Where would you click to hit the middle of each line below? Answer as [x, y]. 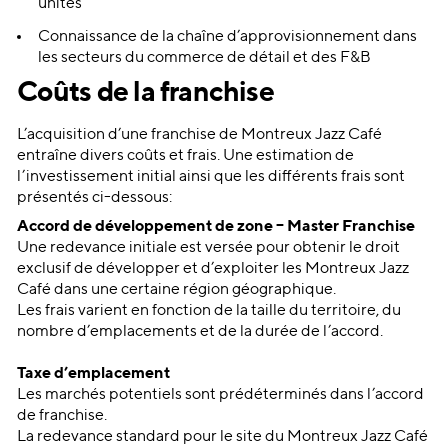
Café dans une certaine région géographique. [176, 289]
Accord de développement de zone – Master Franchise [217, 226]
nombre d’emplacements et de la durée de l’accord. [199, 331]
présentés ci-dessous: [94, 197]
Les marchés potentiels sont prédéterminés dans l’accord [220, 394]
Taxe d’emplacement [93, 373]
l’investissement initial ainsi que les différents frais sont [210, 176]
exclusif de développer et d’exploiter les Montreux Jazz [212, 268]
